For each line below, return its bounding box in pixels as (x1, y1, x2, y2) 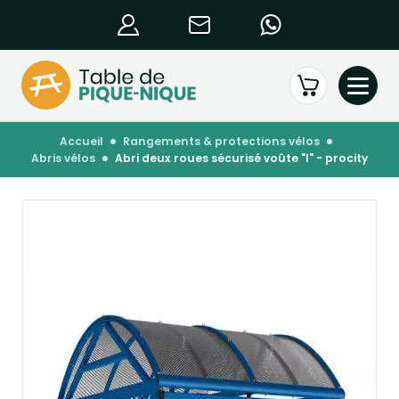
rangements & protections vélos (130, 134, 320, 149)
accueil (68, 134, 103, 149)
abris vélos (39, 151, 95, 166)
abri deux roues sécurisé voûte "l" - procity (123, 151, 368, 166)
